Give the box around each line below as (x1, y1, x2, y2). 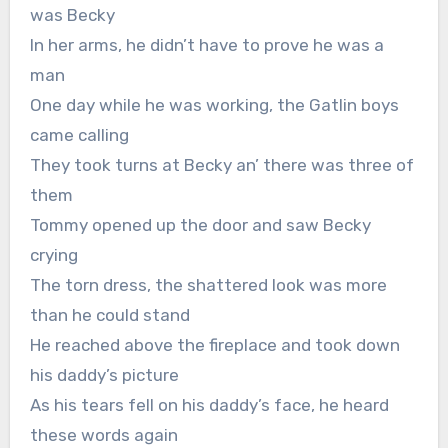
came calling (29, 124, 129, 145)
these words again (29, 424, 178, 445)
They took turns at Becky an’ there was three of (29, 154, 414, 175)
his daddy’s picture (29, 364, 179, 385)
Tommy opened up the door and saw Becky (29, 214, 371, 235)
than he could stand (29, 304, 190, 325)
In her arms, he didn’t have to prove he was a (29, 34, 384, 55)
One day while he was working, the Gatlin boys (29, 94, 399, 115)
